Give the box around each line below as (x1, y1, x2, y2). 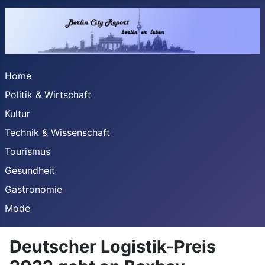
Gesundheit (5, 164, 55, 177)
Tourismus (5, 146, 50, 158)
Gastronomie (5, 183, 62, 196)
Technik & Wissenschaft (5, 127, 110, 139)
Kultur (5, 108, 30, 120)
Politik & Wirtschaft (5, 89, 91, 101)
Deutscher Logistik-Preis (9, 236, 216, 257)
